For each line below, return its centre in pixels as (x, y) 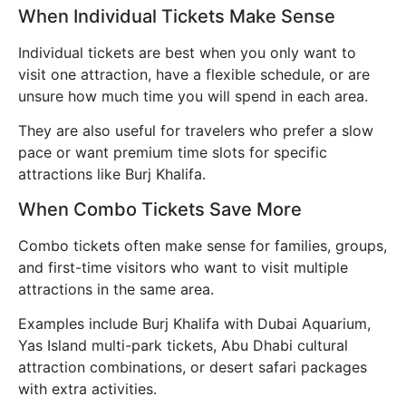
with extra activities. (87, 388)
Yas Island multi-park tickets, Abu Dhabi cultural (183, 345)
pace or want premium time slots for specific (173, 153)
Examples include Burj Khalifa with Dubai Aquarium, (194, 323)
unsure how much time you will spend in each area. (193, 96)
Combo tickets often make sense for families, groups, (203, 245)
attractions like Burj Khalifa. (112, 174)
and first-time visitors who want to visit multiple (183, 267)
